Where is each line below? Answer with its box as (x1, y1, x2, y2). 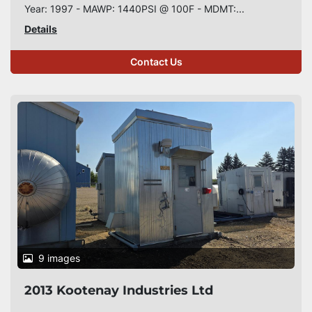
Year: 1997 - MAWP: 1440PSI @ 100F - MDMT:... (24, 3, 244, 15)
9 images (38, 252, 80, 264)
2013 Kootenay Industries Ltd (24, 283, 213, 298)
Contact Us (130, 56, 182, 68)
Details (24, 23, 57, 35)
